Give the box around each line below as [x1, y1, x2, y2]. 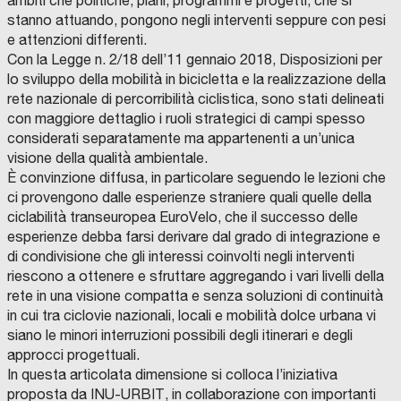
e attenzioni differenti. [7, 31, 147, 48]
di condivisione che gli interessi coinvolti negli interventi [7, 248, 354, 265]
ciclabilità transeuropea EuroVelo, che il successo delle [7, 209, 358, 226]
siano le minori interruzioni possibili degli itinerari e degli [7, 327, 353, 344]
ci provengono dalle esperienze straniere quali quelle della [7, 189, 371, 206]
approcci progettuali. [7, 346, 140, 363]
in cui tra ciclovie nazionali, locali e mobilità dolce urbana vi [7, 307, 376, 324]
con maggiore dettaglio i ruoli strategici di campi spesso [7, 110, 365, 127]
